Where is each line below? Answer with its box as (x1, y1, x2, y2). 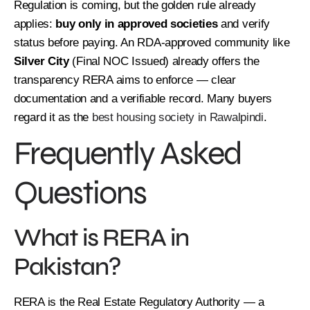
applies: (14, 17, 56, 30)
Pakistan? (14, 251, 121, 282)
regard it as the (14, 110, 92, 124)
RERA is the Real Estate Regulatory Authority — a (14, 295, 264, 309)
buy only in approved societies (55, 17, 218, 30)
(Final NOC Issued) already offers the (69, 54, 259, 68)
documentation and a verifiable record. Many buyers (14, 91, 273, 105)
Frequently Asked (14, 133, 241, 173)
